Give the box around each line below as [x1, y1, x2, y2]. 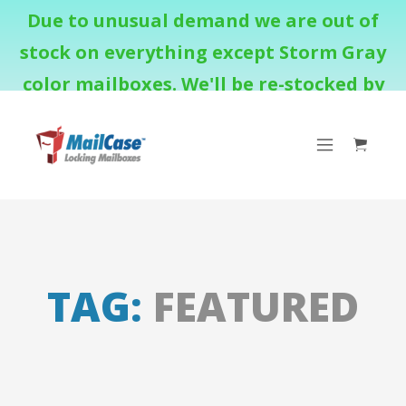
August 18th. [144, 103, 262, 128]
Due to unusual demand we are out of [27, 8, 379, 33]
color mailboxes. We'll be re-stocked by [22, 72, 384, 96]
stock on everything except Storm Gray [20, 40, 386, 64]
